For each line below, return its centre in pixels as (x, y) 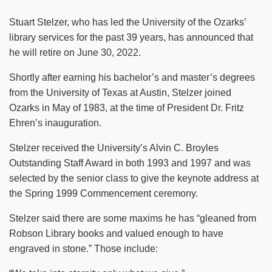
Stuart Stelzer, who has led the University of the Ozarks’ (127, 22)
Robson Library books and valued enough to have (116, 233)
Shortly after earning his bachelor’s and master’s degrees (132, 77)
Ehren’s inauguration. (55, 123)
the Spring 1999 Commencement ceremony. (104, 193)
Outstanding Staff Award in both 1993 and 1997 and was (130, 163)
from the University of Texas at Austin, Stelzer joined (120, 92)
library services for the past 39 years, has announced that (131, 37)
